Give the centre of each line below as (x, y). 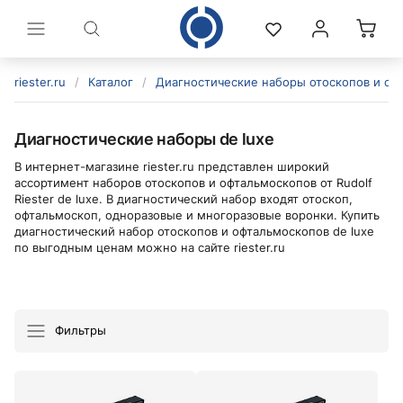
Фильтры (79, 330)
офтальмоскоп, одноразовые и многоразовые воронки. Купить (197, 215)
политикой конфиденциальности (153, 321)
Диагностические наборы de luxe (144, 139)
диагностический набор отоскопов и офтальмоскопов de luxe (194, 231)
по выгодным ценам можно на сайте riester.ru (150, 247)
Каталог (111, 82)
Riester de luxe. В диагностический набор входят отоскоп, (184, 199)
